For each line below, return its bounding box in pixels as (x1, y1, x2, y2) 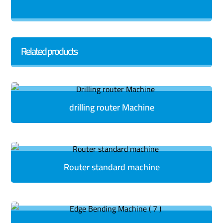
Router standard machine (63, 158, 160, 175)
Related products (21, 41, 78, 60)
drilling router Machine (69, 99, 154, 115)
